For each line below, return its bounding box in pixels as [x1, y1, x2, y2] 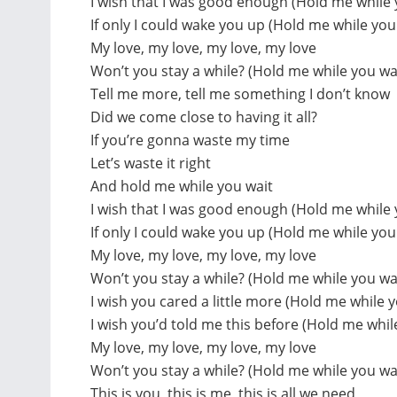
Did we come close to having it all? [90, 106, 317, 127]
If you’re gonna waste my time [90, 129, 290, 150]
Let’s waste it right [90, 152, 211, 173]
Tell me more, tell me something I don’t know [90, 83, 390, 104]
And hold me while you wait [90, 175, 273, 196]
